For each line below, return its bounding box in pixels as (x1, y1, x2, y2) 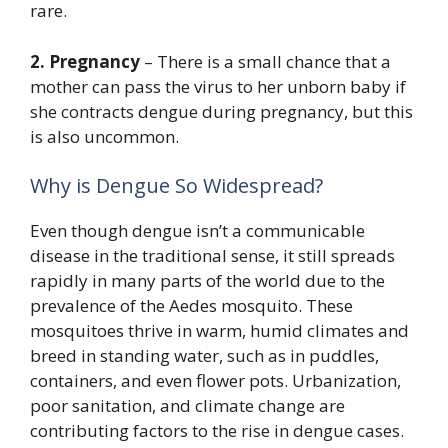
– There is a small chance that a (140, 49, 391, 73)
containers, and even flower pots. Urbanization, (30, 369, 401, 392)
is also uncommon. (30, 124, 179, 148)
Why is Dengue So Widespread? (30, 172, 323, 199)
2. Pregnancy (30, 49, 140, 73)
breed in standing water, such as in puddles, (30, 344, 379, 367)
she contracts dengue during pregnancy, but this (30, 99, 413, 123)
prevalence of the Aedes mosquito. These (30, 294, 353, 317)
